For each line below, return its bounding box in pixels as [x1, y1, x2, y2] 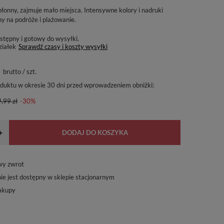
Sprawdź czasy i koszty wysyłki [18, 42, 107, 50]
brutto [1, 67, 21, 75]
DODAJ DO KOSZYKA [61, 128, 128, 136]
